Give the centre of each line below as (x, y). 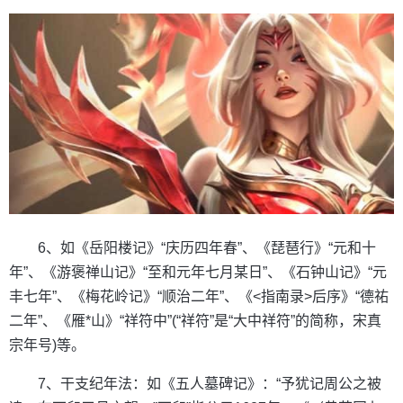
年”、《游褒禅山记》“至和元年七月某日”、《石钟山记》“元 (198, 273)
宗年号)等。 (47, 345)
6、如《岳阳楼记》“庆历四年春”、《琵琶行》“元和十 (207, 248)
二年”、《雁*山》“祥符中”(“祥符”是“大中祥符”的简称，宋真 (195, 321)
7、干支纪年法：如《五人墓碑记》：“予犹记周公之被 (210, 384)
